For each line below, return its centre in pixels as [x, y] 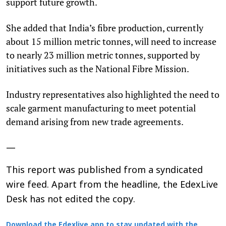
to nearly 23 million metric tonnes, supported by [103, 55]
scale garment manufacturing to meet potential [101, 108]
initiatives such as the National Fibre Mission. [98, 68]
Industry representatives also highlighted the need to [113, 94]
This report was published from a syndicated [104, 171]
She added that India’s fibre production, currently [105, 27]
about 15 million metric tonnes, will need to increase [111, 41]
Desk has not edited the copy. [71, 200]
